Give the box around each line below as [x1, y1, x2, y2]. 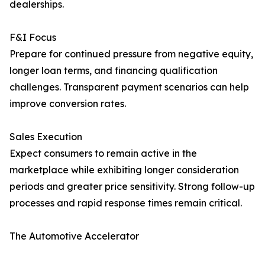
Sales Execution [9, 131, 82, 143]
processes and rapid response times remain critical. [9, 197, 242, 209]
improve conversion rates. [9, 98, 126, 110]
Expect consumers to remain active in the [9, 147, 197, 160]
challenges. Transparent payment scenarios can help [9, 81, 249, 93]
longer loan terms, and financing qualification [9, 64, 218, 77]
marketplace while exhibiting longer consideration [9, 164, 239, 176]
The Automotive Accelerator [9, 230, 139, 243]
